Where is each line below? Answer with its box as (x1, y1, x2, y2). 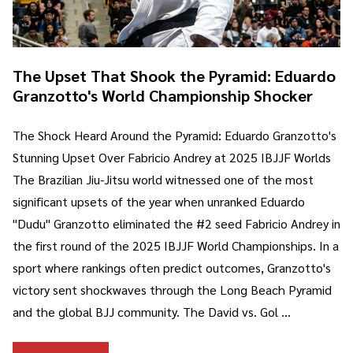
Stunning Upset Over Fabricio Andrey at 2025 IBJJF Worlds (13, 148, 331, 165)
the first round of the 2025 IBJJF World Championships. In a (13, 236, 339, 254)
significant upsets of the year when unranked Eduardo (13, 192, 305, 210)
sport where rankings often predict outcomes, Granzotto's (13, 258, 331, 276)
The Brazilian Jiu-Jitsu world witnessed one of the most (13, 170, 314, 188)
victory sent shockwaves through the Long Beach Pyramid (13, 281, 332, 298)
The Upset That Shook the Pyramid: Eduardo (13, 65, 336, 86)
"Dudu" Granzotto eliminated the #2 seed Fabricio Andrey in (13, 214, 340, 232)
